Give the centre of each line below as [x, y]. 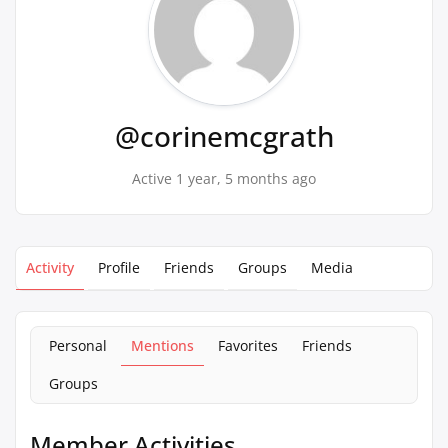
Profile [119, 267]
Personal [78, 345]
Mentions [162, 345]
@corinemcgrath [224, 136]
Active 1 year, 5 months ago [224, 178]
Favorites [248, 345]
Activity [50, 267]
